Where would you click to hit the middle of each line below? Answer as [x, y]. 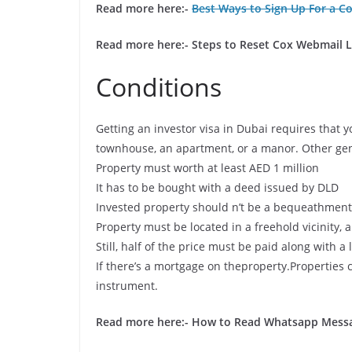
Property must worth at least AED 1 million [207, 168]
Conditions [159, 87]
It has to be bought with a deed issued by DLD [217, 187]
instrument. [127, 286]
